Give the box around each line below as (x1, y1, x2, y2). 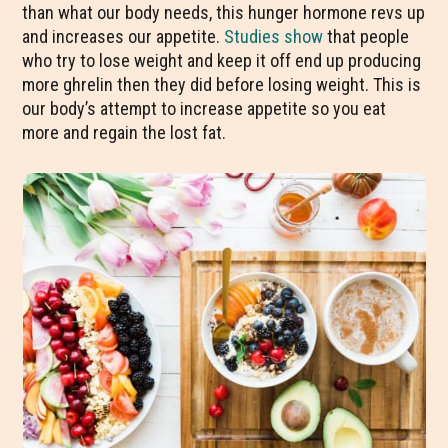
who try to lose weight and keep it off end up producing (22, 50, 422, 71)
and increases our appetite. (22, 26, 225, 47)
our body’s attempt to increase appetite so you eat (22, 98, 387, 119)
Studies (224, 26, 281, 47)
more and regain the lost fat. (22, 122, 227, 143)
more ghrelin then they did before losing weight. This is (22, 74, 422, 95)
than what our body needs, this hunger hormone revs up (22, 2, 426, 23)
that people (323, 26, 410, 47)
